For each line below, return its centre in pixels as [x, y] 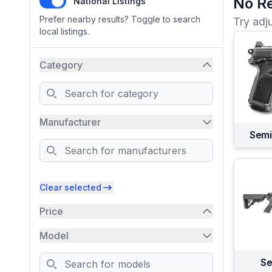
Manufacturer [70, 122]
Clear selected [70, 187]
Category [61, 65]
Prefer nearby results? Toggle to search [120, 19]
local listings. [64, 31]
